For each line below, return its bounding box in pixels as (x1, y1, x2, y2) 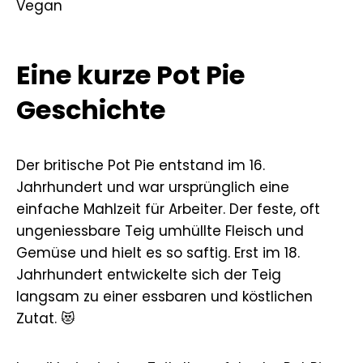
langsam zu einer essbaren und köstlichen (16, 286, 313, 306)
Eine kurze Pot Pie (16, 56, 245, 93)
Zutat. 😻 (16, 308, 75, 328)
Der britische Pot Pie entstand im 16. (16, 155, 265, 175)
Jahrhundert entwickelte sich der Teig (16, 264, 281, 284)
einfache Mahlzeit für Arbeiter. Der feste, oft (16, 199, 320, 219)
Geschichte (16, 91, 165, 128)
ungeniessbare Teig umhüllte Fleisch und (16, 220, 304, 241)
